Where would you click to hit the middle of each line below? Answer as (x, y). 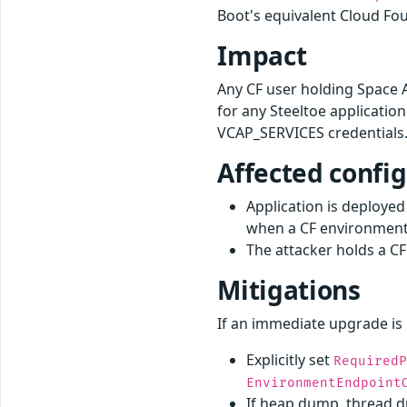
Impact (262, 55)
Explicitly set (290, 359)
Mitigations (289, 289)
